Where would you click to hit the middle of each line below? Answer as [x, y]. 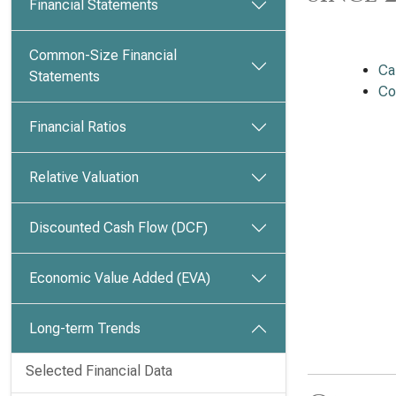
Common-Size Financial [103, 55]
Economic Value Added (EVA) [120, 278]
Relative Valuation [84, 177]
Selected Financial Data [99, 371]
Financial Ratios [78, 127]
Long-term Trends [85, 328]
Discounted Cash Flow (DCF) [118, 228]
